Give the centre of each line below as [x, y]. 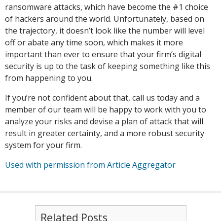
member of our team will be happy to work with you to [106, 110]
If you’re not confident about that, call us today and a [102, 98]
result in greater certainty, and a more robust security [105, 133]
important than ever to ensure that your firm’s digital [103, 54]
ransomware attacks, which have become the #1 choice [107, 7]
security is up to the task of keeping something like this [108, 66]
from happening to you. [49, 78]
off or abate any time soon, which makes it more [94, 42]
